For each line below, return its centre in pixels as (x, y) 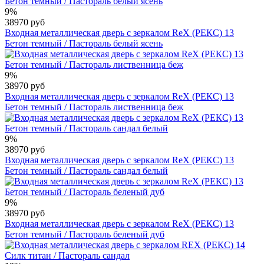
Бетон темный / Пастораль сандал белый (86, 170)
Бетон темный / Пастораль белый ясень (84, 43)
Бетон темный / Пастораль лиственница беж (94, 107)
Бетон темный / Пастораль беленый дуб (85, 234)
